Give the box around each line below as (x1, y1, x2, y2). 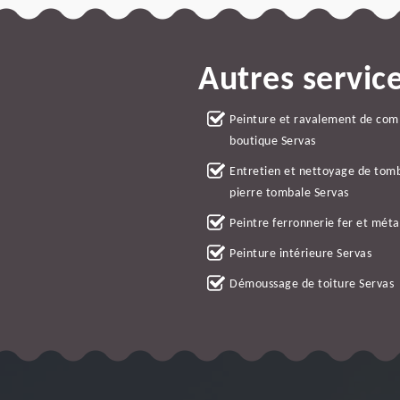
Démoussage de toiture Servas (229, 277, 394, 291)
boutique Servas (229, 134, 316, 148)
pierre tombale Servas (229, 186, 349, 200)
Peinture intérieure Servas (229, 246, 371, 261)
